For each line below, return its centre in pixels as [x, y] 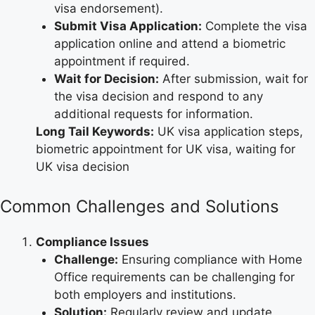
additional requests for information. [153, 114]
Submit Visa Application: [128, 26]
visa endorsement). [108, 9]
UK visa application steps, [229, 132]
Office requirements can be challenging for [174, 277]
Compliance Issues [92, 242]
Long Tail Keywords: [95, 132]
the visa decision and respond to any [158, 97]
